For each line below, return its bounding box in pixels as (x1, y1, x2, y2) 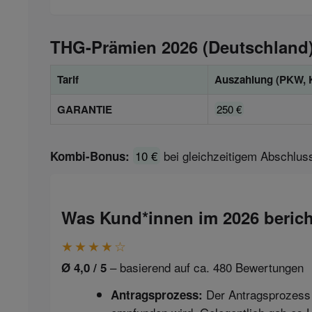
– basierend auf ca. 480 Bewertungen (107, 258, 304, 276)
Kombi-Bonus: (50, 147, 130, 164)
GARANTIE (57, 101, 113, 117)
